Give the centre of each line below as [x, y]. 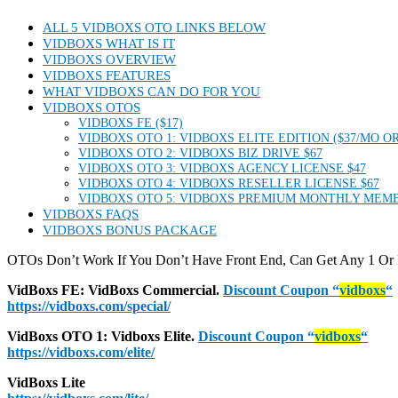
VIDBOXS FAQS [91, 213]
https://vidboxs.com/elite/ [81, 352]
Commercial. [181, 290]
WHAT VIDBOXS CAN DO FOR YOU [151, 91]
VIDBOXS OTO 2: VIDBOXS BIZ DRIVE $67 [200, 152]
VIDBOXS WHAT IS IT [109, 43]
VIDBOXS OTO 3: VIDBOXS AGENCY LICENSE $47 [222, 167]
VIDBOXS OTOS [92, 107]
